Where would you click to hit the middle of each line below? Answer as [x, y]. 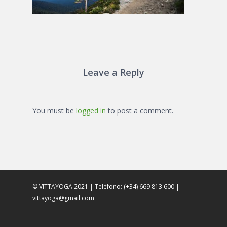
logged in [91, 111]
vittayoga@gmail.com [63, 198]
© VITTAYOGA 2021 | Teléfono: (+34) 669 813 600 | [106, 187]
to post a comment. [140, 111]
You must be [54, 111]
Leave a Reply [113, 72]
